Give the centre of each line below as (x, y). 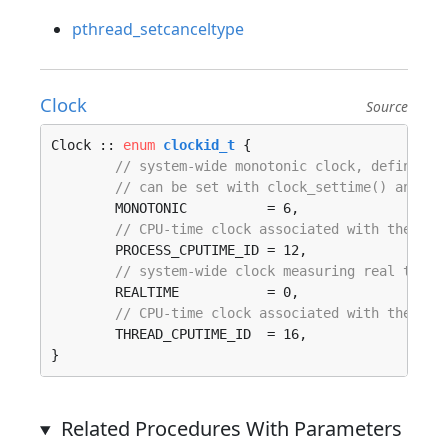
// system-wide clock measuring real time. (279, 271)
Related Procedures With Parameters (231, 428)
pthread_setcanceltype (158, 29)
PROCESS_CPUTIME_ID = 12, (83, 250)
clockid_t (199, 145)
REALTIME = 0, (83, 292)
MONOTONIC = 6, (83, 208)
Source (387, 106)
